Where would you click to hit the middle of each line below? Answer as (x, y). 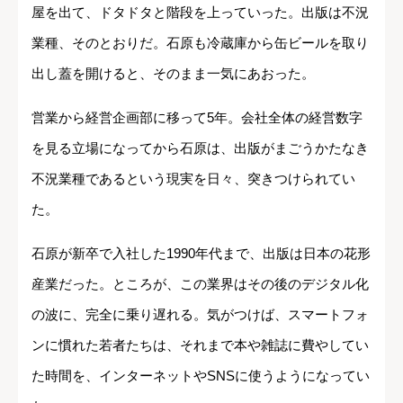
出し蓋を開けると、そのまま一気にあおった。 (173, 74)
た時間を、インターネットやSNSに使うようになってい (201, 376)
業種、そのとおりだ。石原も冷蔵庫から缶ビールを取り (200, 43)
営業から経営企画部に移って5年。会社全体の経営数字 (197, 118)
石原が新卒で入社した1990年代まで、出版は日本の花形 (201, 254)
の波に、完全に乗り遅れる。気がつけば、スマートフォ (200, 315)
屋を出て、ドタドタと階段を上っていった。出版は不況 (200, 13)
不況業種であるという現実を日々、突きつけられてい (193, 179)
